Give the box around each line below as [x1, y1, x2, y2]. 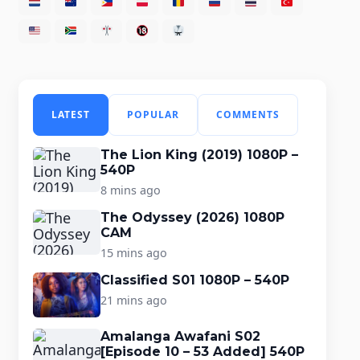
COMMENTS [215, 107, 280, 121]
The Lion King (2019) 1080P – [100, 146, 298, 162]
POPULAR [126, 107, 179, 121]
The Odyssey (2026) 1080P [100, 209, 284, 225]
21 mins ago [100, 292, 167, 308]
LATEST [51, 107, 90, 121]
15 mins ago [100, 244, 167, 260]
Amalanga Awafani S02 [100, 328, 260, 344]
